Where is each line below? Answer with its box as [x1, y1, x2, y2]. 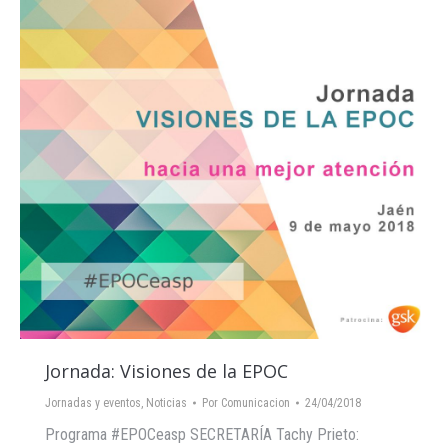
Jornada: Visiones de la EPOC [45, 359, 288, 383]
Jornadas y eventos [45, 396, 141, 410]
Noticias [146, 396, 187, 410]
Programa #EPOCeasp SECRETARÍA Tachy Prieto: [45, 425, 359, 444]
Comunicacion [221, 396, 290, 410]
